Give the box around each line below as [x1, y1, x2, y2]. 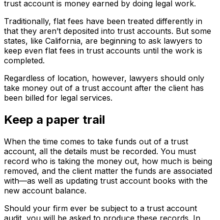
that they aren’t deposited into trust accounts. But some [4, 26, 211, 36]
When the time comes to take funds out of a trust [4, 136, 188, 146]
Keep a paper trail [4, 112, 105, 127]
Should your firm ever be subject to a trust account [4, 203, 197, 213]
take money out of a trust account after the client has [4, 82, 204, 93]
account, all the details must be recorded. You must [4, 146, 196, 156]
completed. [4, 55, 45, 65]
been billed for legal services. [4, 92, 112, 103]
